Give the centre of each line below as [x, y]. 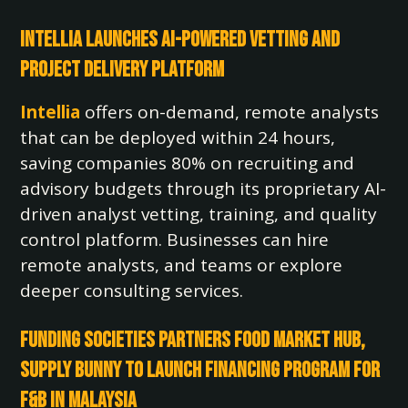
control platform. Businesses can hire [175, 240]
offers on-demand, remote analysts [230, 112]
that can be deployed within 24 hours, [178, 138]
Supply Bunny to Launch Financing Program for [200, 370]
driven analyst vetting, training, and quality [199, 214]
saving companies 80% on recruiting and [188, 163]
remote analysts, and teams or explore [182, 265]
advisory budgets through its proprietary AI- [204, 189]
